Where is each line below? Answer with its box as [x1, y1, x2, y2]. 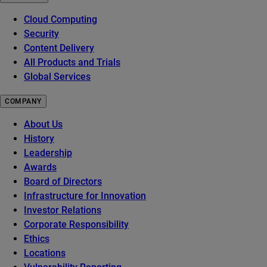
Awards [24, 162, 57, 173]
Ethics [24, 233, 49, 245]
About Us [24, 119, 63, 131]
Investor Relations [24, 204, 101, 216]
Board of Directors [24, 176, 102, 188]
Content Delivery [24, 42, 94, 54]
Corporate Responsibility [24, 219, 129, 231]
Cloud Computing [24, 14, 97, 26]
